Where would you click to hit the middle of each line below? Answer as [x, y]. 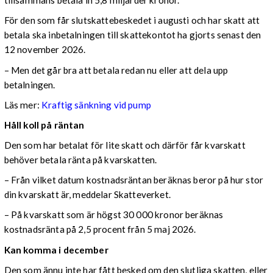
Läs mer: [23, 105]
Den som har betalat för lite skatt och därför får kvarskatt [125, 145]
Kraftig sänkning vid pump [96, 105]
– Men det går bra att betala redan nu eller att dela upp [116, 70]
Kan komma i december [56, 250]
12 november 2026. [45, 50]
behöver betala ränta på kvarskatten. [81, 160]
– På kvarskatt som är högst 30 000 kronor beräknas [114, 215]
